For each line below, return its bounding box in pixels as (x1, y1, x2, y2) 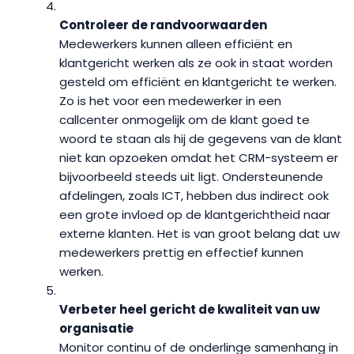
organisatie (59, 320, 134, 337)
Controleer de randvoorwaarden (59, 17, 267, 33)
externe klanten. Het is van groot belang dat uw (59, 225, 340, 242)
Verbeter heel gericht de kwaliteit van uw (59, 301, 320, 318)
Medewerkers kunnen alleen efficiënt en (59, 36, 292, 52)
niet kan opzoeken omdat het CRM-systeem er (59, 149, 338, 166)
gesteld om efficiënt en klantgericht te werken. (59, 73, 337, 90)
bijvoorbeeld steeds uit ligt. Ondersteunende (59, 168, 323, 185)
